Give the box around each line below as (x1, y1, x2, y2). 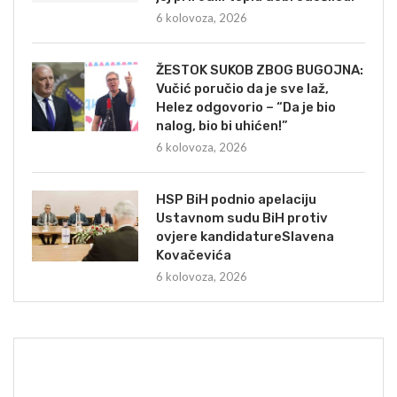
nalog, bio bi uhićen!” (156, 117, 288, 134)
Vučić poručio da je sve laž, (156, 80, 329, 97)
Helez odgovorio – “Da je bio (156, 98, 336, 115)
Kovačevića (156, 246, 231, 263)
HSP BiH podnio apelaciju (156, 191, 316, 207)
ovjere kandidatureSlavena (156, 228, 334, 245)
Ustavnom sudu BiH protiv (156, 209, 328, 226)
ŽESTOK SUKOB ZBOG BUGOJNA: (156, 61, 363, 78)
